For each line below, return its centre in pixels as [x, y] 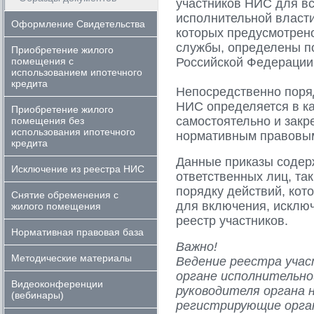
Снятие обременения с [65, 195]
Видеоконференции [57, 284]
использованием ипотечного [77, 72]
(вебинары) [37, 295]
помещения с [42, 61]
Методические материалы [71, 258]
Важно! [197, 247]
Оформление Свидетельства [78, 24]
